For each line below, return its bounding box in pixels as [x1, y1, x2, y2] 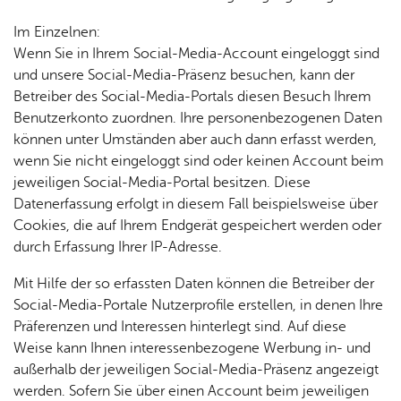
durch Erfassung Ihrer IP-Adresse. [13, 239, 222, 255]
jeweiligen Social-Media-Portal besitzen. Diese [13, 175, 311, 191]
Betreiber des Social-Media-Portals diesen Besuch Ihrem [13, 89, 371, 105]
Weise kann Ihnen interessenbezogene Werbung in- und [13, 340, 371, 356]
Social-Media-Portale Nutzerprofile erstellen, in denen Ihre [13, 297, 383, 313]
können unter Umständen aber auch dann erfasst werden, [13, 132, 377, 148]
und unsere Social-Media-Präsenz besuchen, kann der [13, 67, 354, 83]
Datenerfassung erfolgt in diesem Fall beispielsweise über [13, 196, 378, 212]
